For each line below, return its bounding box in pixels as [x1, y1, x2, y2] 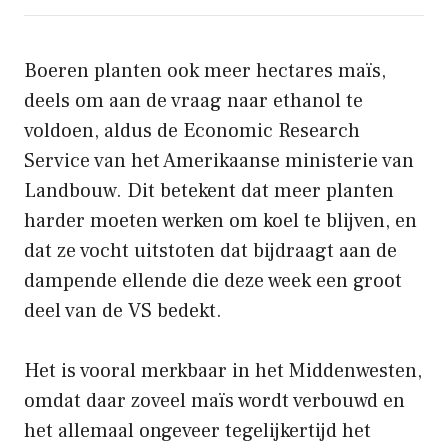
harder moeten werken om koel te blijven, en [24, 207, 417, 234]
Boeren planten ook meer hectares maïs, [24, 57, 386, 84]
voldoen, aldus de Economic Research [24, 117, 360, 144]
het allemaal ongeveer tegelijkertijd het [24, 417, 371, 444]
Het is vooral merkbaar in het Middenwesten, [24, 357, 422, 384]
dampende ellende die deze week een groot [24, 267, 402, 294]
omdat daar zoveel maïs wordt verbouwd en [24, 387, 405, 414]
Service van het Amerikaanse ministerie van [24, 147, 414, 174]
